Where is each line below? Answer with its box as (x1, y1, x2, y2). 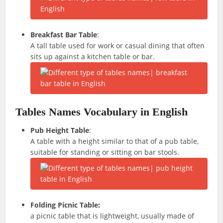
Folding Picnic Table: (30, 200, 101, 210)
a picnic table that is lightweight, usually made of (30, 211, 195, 221)
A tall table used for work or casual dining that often (30, 41, 205, 50)
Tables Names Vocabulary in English (15, 106, 188, 118)
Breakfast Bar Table (30, 30, 98, 39)
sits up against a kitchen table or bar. (30, 52, 155, 61)
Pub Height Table (30, 125, 90, 135)
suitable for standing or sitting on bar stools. (30, 147, 180, 157)
